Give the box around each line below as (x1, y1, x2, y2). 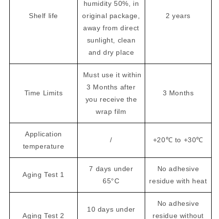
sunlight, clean (87, 36, 136, 44)
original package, (82, 12, 140, 20)
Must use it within (81, 71, 142, 79)
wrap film (96, 108, 127, 115)
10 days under (87, 205, 135, 213)
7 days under (89, 165, 133, 173)
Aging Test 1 (22, 171, 65, 178)
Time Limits (24, 89, 63, 97)
